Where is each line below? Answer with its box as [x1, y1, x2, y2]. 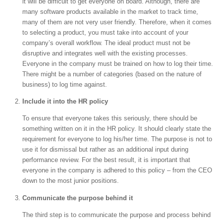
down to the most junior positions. [22, 177, 119, 185]
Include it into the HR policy [22, 98, 108, 106]
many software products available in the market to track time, [22, 7, 198, 15]
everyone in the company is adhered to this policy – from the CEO [22, 166, 212, 174]
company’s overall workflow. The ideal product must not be [22, 39, 190, 47]
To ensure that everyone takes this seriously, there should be [22, 114, 197, 122]
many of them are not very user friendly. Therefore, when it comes [22, 18, 212, 26]
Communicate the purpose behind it [22, 194, 133, 202]
